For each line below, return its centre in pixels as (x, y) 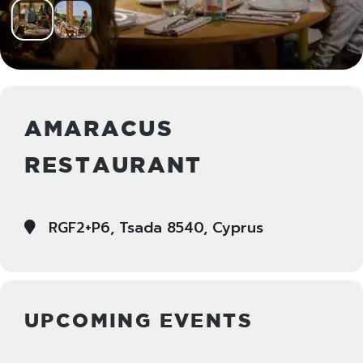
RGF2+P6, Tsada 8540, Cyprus (154, 228)
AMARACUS (99, 128)
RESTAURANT (113, 164)
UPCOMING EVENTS (139, 320)
